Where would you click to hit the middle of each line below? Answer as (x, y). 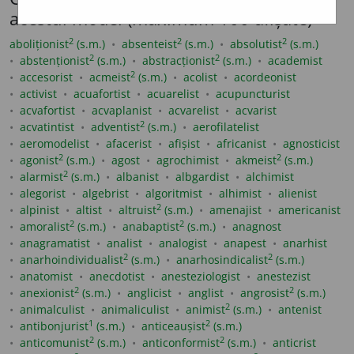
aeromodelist (55, 144)
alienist (298, 194)
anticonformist (181, 343)
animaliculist (135, 310)
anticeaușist (173, 326)
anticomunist (55, 343)
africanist (241, 144)
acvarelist (194, 111)
